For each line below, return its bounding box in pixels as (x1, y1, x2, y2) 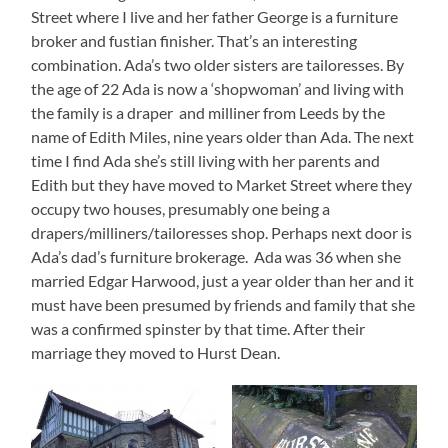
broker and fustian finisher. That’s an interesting (31, 31, 358, 51)
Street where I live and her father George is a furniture (31, 7, 399, 27)
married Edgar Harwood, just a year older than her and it (31, 271, 415, 291)
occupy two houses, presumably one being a (31, 199, 331, 219)
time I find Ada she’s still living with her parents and (31, 151, 381, 171)
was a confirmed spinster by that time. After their (31, 319, 366, 339)
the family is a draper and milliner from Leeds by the (31, 103, 386, 123)
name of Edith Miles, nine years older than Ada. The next (31, 127, 415, 147)
